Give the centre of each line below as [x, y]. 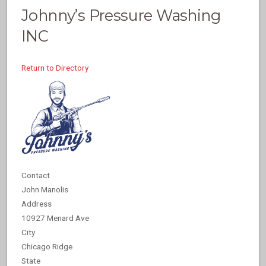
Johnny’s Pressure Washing [121, 15]
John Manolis [45, 190]
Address [37, 204]
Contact [36, 175]
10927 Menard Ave [55, 218]
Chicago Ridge [47, 247]
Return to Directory [55, 68]
